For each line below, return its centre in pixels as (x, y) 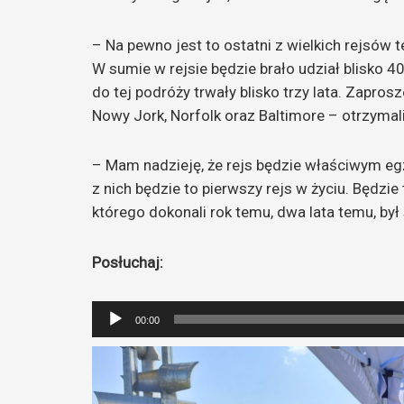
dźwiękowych (133, 358)
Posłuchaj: (128, 262)
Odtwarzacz (129, 311)
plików (112, 335)
